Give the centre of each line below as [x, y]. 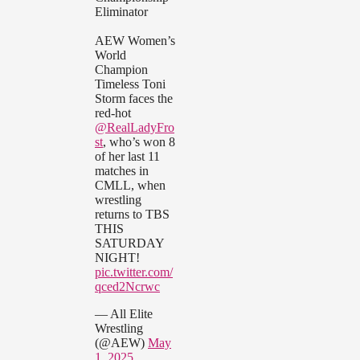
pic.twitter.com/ [134, 272]
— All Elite [124, 314]
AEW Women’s [135, 41]
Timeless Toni [130, 84]
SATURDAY [129, 243]
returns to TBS [132, 215]
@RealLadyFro [135, 128]
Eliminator [121, 12]
